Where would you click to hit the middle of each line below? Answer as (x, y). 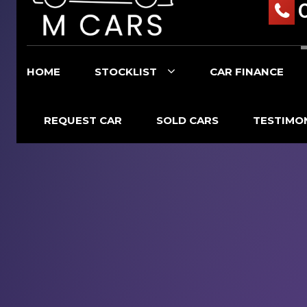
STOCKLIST (126, 71)
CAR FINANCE (247, 71)
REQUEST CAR (83, 120)
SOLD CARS (187, 120)
